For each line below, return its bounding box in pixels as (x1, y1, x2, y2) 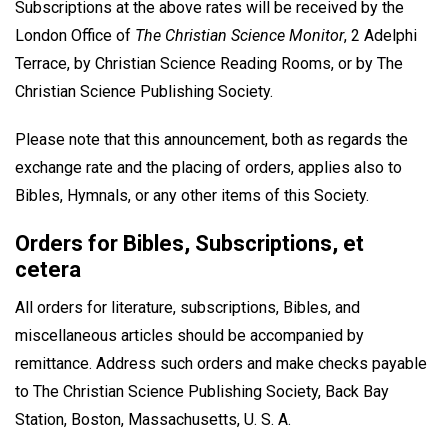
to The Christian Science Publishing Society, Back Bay (15, 382, 389, 402)
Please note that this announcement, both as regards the (15, 130, 408, 150)
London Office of (15, 25, 135, 45)
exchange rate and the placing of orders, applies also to (15, 158, 402, 178)
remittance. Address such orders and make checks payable (15, 354, 427, 374)
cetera (15, 257, 81, 283)
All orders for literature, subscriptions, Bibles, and (15, 298, 360, 318)
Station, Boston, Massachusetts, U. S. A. (15, 410, 291, 430)
